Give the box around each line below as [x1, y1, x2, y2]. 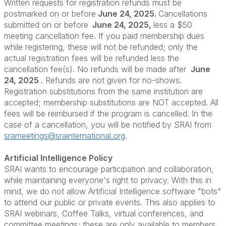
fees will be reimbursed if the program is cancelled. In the [4, 108, 212, 119]
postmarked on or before [4, 9, 96, 19]
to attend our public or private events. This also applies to [4, 197, 215, 207]
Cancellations [158, 9, 207, 19]
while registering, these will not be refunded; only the [4, 42, 198, 52]
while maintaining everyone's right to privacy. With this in [4, 175, 211, 185]
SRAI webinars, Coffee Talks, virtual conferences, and [4, 208, 203, 218]
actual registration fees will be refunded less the [4, 53, 179, 63]
